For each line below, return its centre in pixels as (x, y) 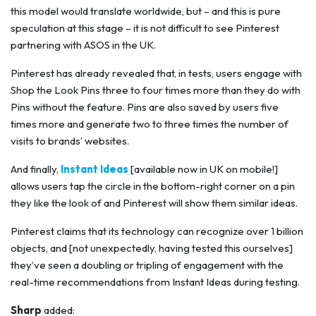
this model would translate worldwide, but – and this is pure (146, 11)
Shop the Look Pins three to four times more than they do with (156, 90)
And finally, (36, 169)
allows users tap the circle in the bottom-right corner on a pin (153, 186)
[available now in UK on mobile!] (203, 169)
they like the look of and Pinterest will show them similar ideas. (154, 202)
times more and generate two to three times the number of (150, 123)
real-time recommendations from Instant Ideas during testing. (155, 281)
